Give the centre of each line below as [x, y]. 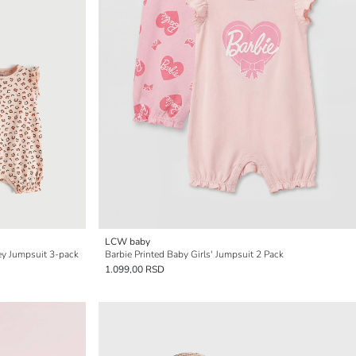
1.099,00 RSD [135, 269]
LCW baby [128, 242]
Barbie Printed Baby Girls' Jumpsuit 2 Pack [194, 254]
